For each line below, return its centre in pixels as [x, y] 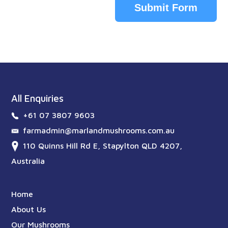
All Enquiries [38, 98]
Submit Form [166, 7]
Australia [28, 161]
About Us [29, 209]
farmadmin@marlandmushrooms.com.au [99, 130]
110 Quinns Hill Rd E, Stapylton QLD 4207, [103, 145]
